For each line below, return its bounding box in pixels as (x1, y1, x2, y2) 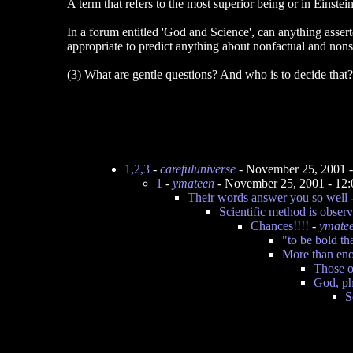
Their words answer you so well (188, 191, 347, 204)
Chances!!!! (251, 219, 309, 232)
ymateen (173, 176, 214, 190)
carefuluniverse (160, 162, 236, 176)
